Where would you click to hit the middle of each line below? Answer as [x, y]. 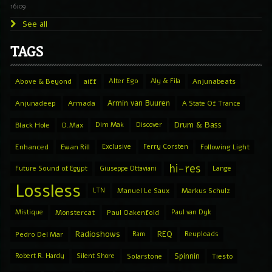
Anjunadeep [36, 103]
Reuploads [202, 234]
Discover [149, 124]
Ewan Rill [75, 147]
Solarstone [144, 256]
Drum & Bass [198, 125]
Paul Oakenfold [133, 212]
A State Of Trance [211, 103]
